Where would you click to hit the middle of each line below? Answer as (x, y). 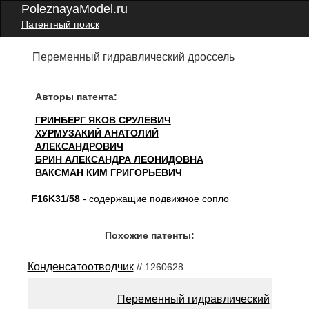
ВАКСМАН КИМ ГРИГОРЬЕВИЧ (108, 172)
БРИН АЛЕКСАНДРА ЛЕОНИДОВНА (119, 159)
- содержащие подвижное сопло (154, 199)
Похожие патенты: (149, 235)
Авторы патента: (76, 97)
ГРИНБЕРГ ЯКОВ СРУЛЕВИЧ (103, 120)
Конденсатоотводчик (80, 267)
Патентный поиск (60, 24)
